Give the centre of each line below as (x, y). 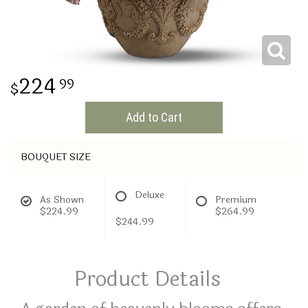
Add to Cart (154, 117)
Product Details (147, 279)
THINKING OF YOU (47, 25)
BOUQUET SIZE (56, 157)
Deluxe (150, 195)
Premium (236, 200)
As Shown (62, 200)
